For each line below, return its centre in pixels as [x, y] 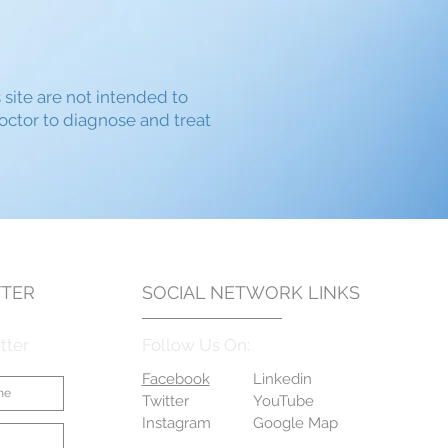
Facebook [175, 378]
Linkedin [282, 378]
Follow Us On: [195, 344]
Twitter [165, 400]
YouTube [283, 400]
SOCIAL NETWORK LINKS [250, 292]
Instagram [176, 422]
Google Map [295, 422]
